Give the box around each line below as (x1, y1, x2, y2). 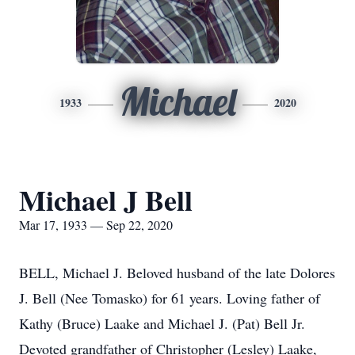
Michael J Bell (19, 179, 193, 220)
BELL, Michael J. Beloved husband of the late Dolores (19, 263, 335, 282)
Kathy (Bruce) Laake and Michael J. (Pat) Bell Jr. (19, 314, 305, 333)
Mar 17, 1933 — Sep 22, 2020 (19, 216, 173, 233)
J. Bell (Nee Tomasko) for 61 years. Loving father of (19, 288, 320, 307)
